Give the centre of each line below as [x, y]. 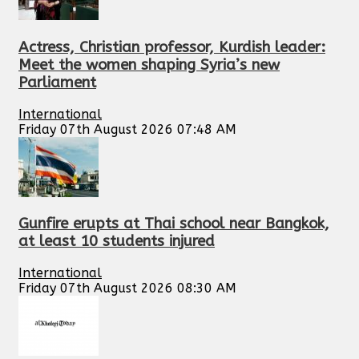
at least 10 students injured [117, 242]
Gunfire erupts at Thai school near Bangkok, [174, 224]
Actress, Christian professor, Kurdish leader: [172, 47]
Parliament [57, 82]
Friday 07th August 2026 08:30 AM [127, 288]
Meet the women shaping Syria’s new [149, 65]
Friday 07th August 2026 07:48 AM [127, 129]
